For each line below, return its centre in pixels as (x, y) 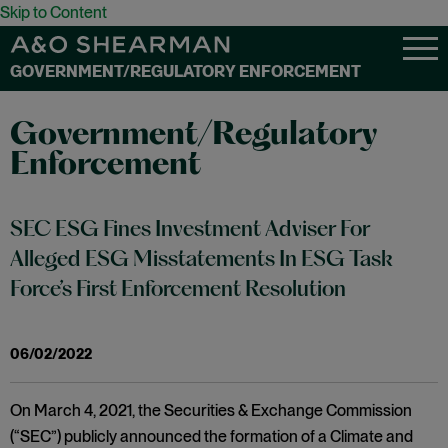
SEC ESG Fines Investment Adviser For (190, 230)
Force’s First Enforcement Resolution (178, 290)
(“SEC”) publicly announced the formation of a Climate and (211, 436)
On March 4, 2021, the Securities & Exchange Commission (211, 410)
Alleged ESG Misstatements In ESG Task (201, 260)
